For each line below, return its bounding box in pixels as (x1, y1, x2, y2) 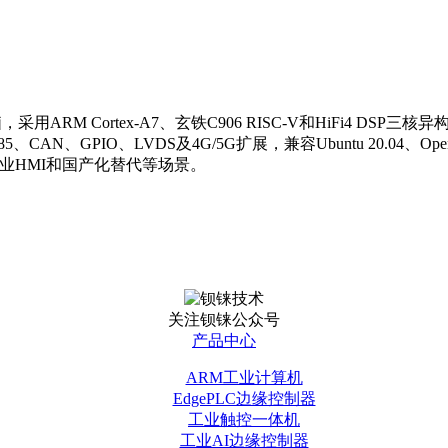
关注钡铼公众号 (168, 311, 280, 329)
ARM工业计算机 (185, 369, 303, 387)
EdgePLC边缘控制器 (172, 390, 316, 408)
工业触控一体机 (188, 411, 300, 429)
